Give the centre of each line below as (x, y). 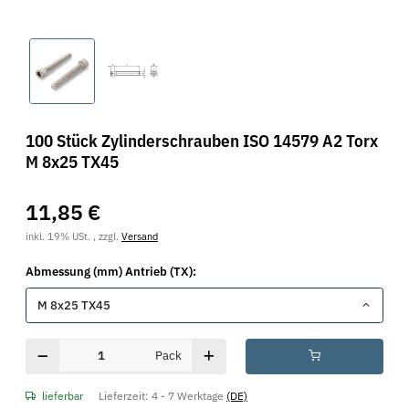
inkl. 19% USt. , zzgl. (73, 236)
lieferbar (63, 395)
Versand (140, 236)
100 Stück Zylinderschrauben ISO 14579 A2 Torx (202, 141)
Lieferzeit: (125, 395)
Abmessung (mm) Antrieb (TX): (112, 272)
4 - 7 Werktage (189, 395)
